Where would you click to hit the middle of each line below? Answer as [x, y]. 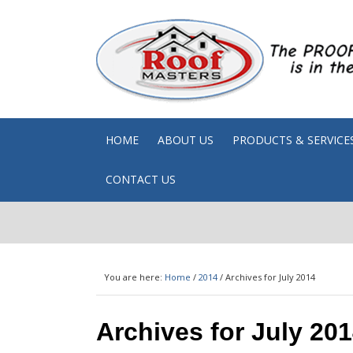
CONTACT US [141, 179]
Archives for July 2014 [269, 277]
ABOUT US [186, 140]
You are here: [134, 277]
